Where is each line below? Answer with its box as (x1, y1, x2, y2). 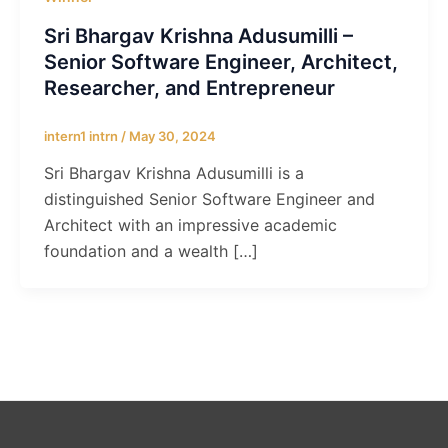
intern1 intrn (44, 127, 121, 144)
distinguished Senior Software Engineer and (44, 189, 375, 210)
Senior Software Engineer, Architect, (44, 49, 398, 74)
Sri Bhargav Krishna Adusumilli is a (44, 163, 304, 184)
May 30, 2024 (129, 127, 216, 144)
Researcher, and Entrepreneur (44, 75, 335, 100)
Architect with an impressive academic (44, 215, 337, 236)
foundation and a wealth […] (44, 241, 258, 262)
